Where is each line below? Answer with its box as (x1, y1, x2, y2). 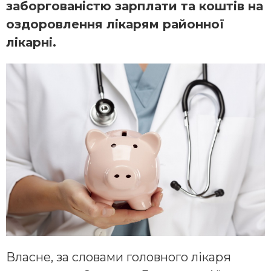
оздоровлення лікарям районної (6, 17, 224, 32)
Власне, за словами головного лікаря (6, 250, 231, 265)
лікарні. (6, 35, 56, 50)
